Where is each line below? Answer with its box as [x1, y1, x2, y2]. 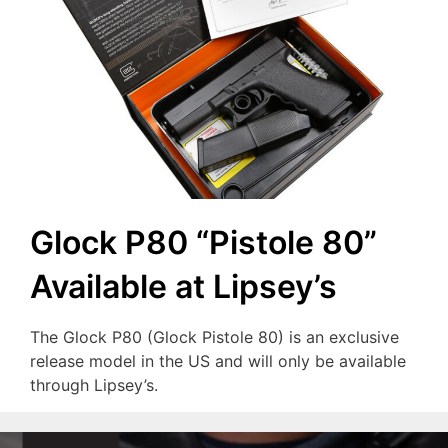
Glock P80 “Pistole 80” [30, 223, 377, 263]
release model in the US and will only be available [30, 351, 406, 372]
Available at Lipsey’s [30, 267, 337, 307]
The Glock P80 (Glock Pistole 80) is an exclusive [30, 327, 399, 348]
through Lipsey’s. [30, 375, 158, 396]
